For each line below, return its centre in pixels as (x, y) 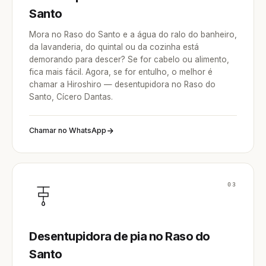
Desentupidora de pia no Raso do (120, 236)
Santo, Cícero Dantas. (71, 97)
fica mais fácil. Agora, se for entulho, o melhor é (121, 72)
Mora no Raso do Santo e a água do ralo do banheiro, (133, 34)
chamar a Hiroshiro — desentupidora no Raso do (122, 84)
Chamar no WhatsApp (68, 130)
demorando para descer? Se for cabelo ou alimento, (129, 59)
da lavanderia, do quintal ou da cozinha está (114, 47)
